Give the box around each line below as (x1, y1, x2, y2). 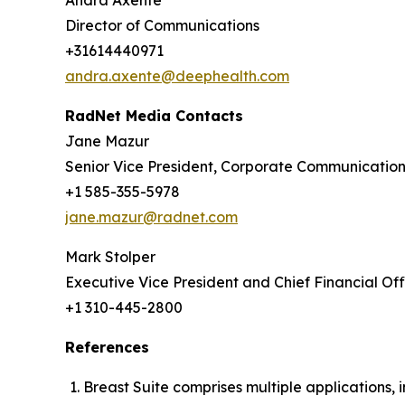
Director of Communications (65, 16, 259, 35)
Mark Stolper (65, 248, 155, 267)
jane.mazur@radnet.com (65, 208, 238, 227)
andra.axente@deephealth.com (65, 67, 289, 86)
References (65, 338, 149, 357)
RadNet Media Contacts (65, 107, 243, 126)
